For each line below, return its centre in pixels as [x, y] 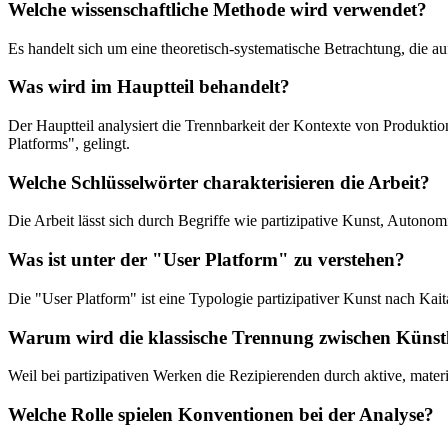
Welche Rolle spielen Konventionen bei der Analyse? [221, 415]
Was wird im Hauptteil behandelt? [149, 87]
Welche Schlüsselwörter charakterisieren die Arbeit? [219, 182]
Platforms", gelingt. [69, 144]
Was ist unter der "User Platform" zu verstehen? [206, 260]
